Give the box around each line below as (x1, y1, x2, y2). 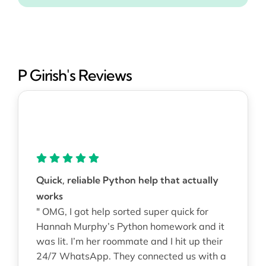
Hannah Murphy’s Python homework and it (36, 220, 224, 232)
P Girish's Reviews (17, 65, 132, 84)
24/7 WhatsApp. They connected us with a (36, 249, 226, 262)
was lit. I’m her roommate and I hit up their (36, 235, 223, 247)
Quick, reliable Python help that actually (36, 173, 218, 186)
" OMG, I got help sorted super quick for (36, 205, 208, 217)
